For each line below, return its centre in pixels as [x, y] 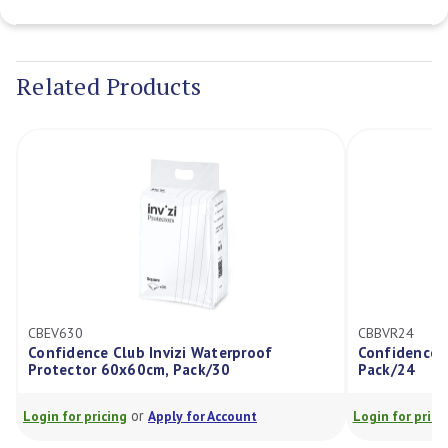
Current [246, 35]
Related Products [108, 86]
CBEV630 [55, 333]
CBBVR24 [385, 333]
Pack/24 [386, 370]
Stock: [241, 57]
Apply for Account [202, 416]
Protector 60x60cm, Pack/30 [129, 370]
